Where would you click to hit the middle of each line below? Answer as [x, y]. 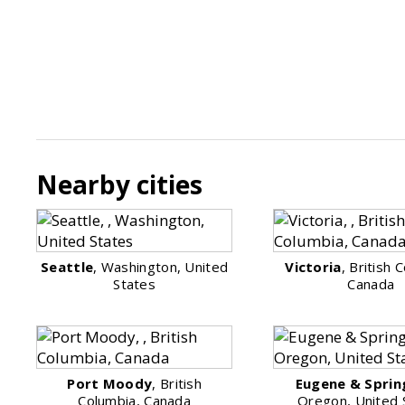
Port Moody [110, 383]
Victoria [313, 267]
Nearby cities [119, 184]
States [135, 284]
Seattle [67, 267]
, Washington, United [161, 267]
